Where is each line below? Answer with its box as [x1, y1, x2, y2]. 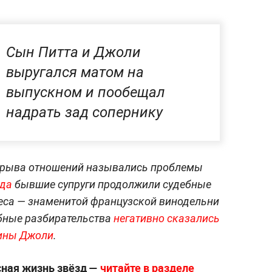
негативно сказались [114, 211, 220, 225]
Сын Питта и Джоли [6, 43, 141, 61]
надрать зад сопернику [6, 103, 163, 121]
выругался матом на [6, 63, 144, 81]
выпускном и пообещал [6, 83, 165, 101]
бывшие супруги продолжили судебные [12, 177, 211, 191]
